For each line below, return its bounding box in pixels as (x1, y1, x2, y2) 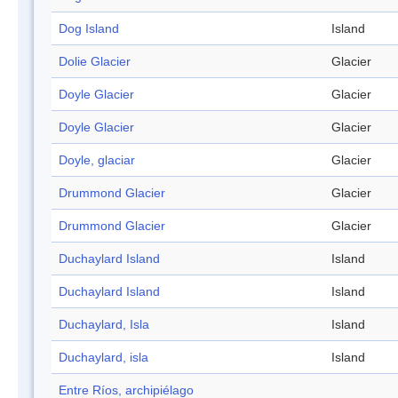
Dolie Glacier (59, 54, 131, 69)
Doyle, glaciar (59, 153, 135, 168)
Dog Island (59, 21, 119, 36)
